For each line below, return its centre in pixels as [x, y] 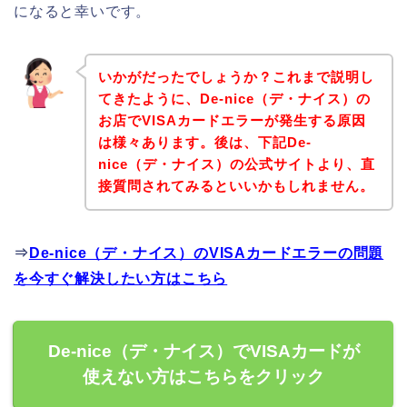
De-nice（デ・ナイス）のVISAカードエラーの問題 [206, 253]
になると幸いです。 [83, 11]
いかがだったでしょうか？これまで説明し [236, 77]
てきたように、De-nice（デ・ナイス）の [234, 99]
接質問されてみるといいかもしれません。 [236, 186]
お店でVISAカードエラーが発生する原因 [232, 121]
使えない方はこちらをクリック [203, 377]
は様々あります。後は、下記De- [204, 143]
